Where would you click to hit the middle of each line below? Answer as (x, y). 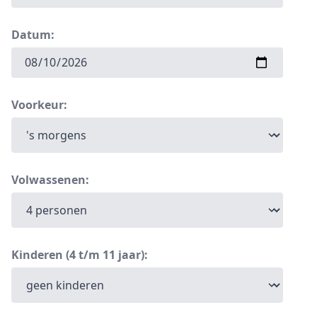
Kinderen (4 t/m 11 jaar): (80, 254)
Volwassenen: (50, 179)
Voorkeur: (39, 104)
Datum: (33, 34)
